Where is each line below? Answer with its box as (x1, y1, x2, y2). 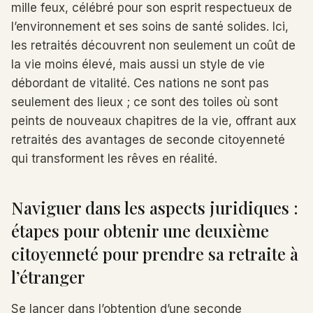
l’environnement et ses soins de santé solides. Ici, (11, 20, 289, 34)
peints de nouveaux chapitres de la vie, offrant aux (11, 114, 296, 128)
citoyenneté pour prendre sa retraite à (11, 242, 298, 265)
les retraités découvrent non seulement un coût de (11, 38, 296, 52)
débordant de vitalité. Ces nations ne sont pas (11, 76, 269, 90)
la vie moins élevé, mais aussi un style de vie (11, 57, 265, 71)
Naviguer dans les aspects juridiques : (11, 196, 298, 219)
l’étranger (11, 265, 85, 288)
